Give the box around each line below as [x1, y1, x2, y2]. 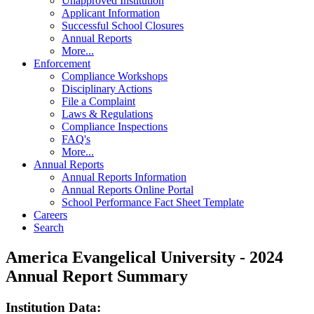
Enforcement [34, 57, 90, 70]
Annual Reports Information [62, 171, 186, 184]
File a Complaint [62, 95, 135, 108]
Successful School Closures [62, 20, 184, 32]
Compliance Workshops [62, 70, 168, 83]
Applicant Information [62, 7, 160, 20]
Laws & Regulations [62, 108, 153, 121]
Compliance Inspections [62, 121, 168, 133]
